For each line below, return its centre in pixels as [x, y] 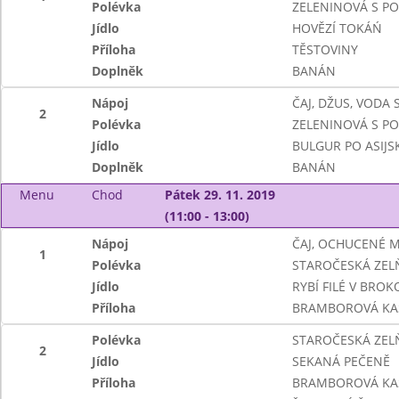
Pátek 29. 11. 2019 [220, 195]
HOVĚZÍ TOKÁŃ [337, 28]
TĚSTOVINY [325, 49]
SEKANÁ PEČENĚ [341, 361]
